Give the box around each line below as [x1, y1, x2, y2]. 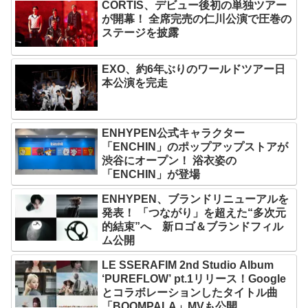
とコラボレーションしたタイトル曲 [102, 286, 278, 298]
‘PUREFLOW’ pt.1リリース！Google [102, 272, 287, 285]
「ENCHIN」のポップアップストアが [102, 140, 289, 153]
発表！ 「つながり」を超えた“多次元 [102, 206, 287, 219]
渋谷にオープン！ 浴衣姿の [102, 154, 237, 166]
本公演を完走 [102, 76, 168, 89]
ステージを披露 [102, 26, 179, 38]
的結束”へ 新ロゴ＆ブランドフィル [102, 220, 284, 232]
